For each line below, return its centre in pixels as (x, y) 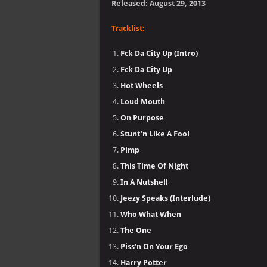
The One (136, 230)
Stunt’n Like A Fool (155, 134)
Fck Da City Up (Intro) (159, 53)
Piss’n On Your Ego (154, 246)
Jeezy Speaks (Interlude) (165, 198)
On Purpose (142, 118)
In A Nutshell (144, 182)
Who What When (151, 214)
